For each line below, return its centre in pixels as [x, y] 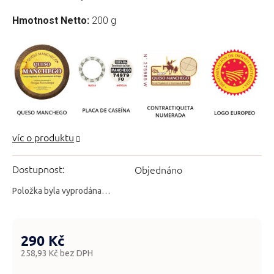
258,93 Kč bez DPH [57, 253]
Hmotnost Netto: [51, 20]
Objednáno [158, 169]
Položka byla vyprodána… [61, 191]
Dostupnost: [39, 168]
